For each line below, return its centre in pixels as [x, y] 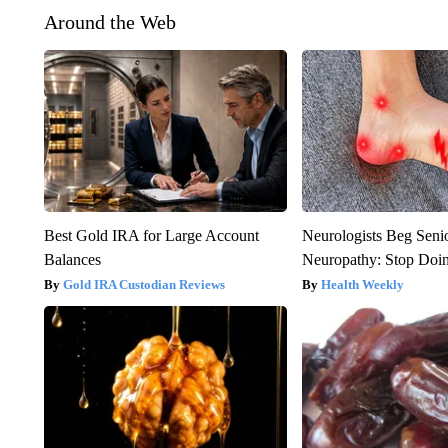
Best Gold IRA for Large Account [151, 235]
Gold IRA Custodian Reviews [143, 284]
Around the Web [109, 21]
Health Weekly [363, 284]
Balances [72, 259]
